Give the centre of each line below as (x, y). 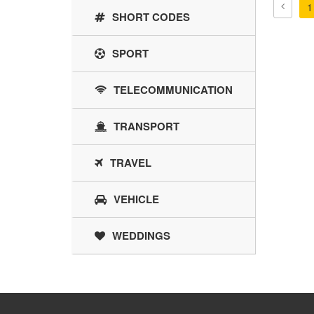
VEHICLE (136, 199)
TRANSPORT (146, 127)
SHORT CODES (151, 17)
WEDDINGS (141, 236)
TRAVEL (131, 163)
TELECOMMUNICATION (173, 90)
